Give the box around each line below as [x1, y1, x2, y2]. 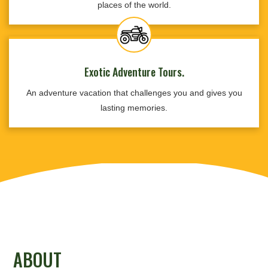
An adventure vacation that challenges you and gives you [26, 88, 242, 98]
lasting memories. [100, 103, 167, 112]
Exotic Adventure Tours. [84, 64, 184, 80]
